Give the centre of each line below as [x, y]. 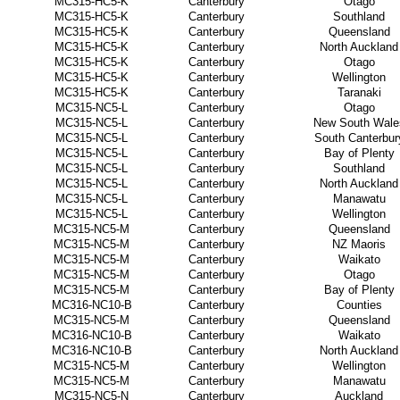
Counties [359, 305]
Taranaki [359, 92]
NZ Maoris [359, 244]
